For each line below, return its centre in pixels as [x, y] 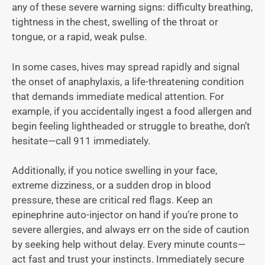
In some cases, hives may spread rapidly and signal [126, 67]
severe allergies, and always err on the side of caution [130, 230]
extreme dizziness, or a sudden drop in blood [112, 185]
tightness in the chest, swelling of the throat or [115, 22]
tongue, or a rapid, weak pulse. [80, 37]
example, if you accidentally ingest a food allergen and [132, 111]
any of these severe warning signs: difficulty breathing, [132, 7]
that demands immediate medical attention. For [118, 96]
